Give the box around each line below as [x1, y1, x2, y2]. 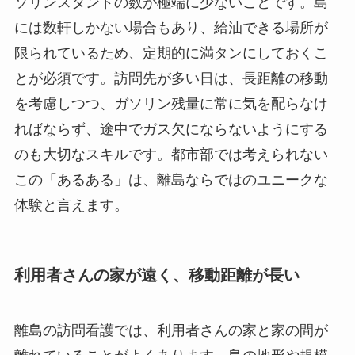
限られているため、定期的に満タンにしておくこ [13, 45, 328, 62]
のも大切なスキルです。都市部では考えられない [13, 147, 328, 163]
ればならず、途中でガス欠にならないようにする [13, 121, 328, 138]
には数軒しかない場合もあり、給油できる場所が [13, 20, 328, 36]
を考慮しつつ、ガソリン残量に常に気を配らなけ [13, 96, 328, 113]
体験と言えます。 [13, 197, 128, 214]
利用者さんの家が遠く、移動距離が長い [13, 266, 300, 284]
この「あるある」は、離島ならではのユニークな [13, 172, 328, 189]
